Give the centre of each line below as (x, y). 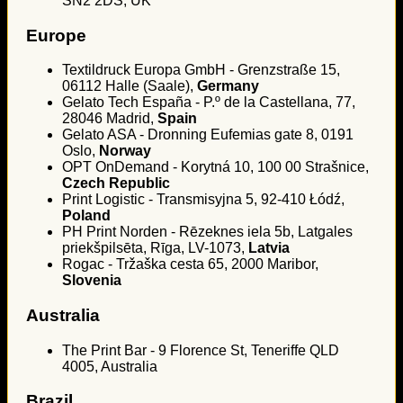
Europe (56, 35)
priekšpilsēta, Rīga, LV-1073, (155, 248)
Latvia (269, 248)
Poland (86, 216)
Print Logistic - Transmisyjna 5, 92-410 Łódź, (203, 200)
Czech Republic (116, 184)
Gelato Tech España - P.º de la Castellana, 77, (209, 103)
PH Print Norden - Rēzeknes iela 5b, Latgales (207, 232)
